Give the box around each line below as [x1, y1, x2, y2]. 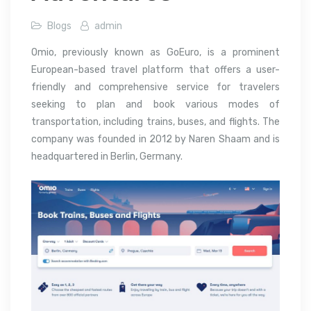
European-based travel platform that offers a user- [31, 63, 280, 76]
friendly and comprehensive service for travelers [31, 81, 280, 93]
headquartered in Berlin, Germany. [31, 150, 183, 162]
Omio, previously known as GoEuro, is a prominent [31, 46, 280, 58]
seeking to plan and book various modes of [31, 98, 280, 110]
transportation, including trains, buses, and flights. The [31, 115, 280, 128]
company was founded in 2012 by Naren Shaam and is [31, 133, 280, 145]
